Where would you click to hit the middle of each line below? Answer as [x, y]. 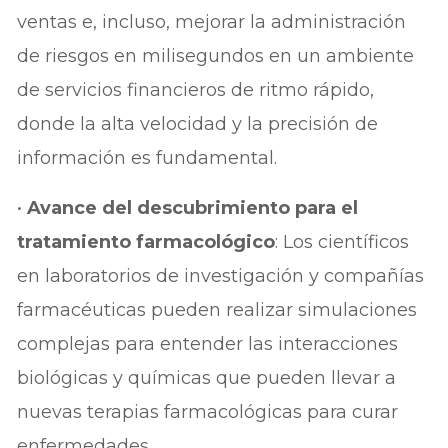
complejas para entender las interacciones [208, 343]
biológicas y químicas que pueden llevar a [207, 377]
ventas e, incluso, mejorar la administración [212, 21]
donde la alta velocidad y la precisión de [198, 123]
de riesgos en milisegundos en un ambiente [216, 55]
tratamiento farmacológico [146, 241]
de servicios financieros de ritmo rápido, [196, 89]
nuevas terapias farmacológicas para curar [208, 411]
